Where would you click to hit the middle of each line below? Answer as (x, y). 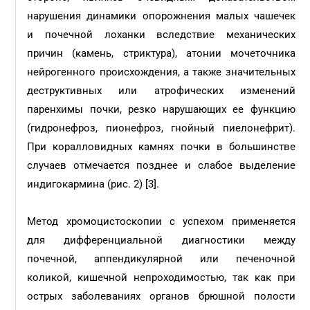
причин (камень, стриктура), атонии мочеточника (161, 53)
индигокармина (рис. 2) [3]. (95, 184)
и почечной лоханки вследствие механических (161, 35)
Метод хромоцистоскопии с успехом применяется (161, 221)
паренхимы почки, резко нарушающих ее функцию (161, 109)
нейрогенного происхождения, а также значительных (161, 72)
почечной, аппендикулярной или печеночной (161, 259)
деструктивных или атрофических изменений (161, 91)
